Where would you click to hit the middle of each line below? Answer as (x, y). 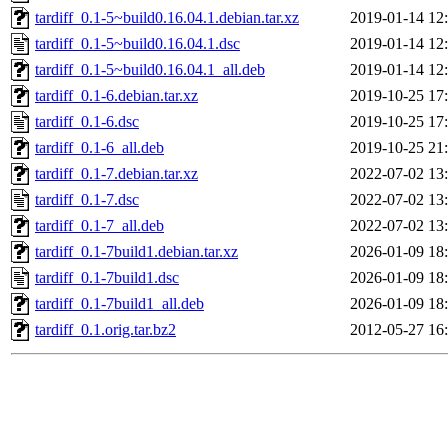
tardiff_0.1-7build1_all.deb (119, 304)
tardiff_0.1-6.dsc (87, 122)
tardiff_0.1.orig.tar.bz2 (105, 330)
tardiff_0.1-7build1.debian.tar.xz (136, 252)
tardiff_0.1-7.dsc (87, 200)
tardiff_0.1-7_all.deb (99, 226)
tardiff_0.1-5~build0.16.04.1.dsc (137, 44)
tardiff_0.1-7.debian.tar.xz (116, 174)
